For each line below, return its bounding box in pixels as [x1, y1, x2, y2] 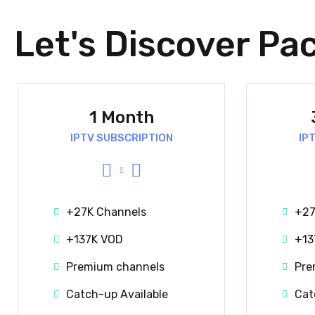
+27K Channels [66, 205, 146, 219]
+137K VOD [66, 232, 123, 246]
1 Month [89, 107, 154, 127]
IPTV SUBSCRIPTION [70, 131, 173, 144]
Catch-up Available [66, 287, 168, 301]
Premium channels [66, 259, 165, 274]
